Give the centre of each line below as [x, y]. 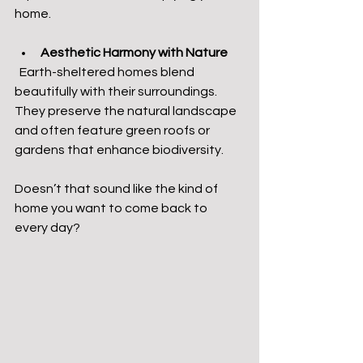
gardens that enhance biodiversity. [119, 150]
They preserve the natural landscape [127, 111]
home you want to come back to [112, 208]
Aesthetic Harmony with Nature [134, 53]
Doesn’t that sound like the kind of [117, 189]
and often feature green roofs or [113, 130]
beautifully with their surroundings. [117, 92]
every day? [50, 228]
